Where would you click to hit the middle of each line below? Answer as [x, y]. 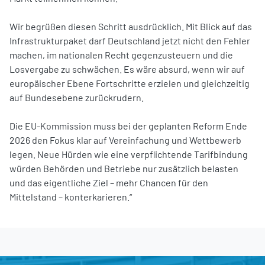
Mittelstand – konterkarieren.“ [71, 196]
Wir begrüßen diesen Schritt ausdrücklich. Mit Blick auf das [131, 26]
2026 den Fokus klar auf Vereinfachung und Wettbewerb [125, 140]
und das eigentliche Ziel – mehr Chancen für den [109, 182]
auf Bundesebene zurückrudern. [77, 97]
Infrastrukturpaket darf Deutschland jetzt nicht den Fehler [130, 40]
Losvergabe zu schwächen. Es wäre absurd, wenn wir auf [127, 69]
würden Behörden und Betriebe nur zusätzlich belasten [124, 168]
